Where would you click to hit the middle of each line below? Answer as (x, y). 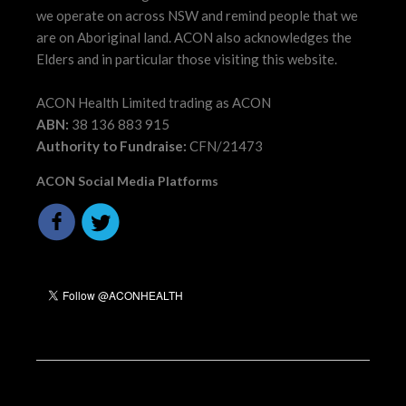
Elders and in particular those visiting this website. (187, 58)
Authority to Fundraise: (112, 145)
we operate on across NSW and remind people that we (198, 15)
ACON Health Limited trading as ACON (154, 102)
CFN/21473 (225, 145)
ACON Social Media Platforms (128, 180)
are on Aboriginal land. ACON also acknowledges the (194, 37)
